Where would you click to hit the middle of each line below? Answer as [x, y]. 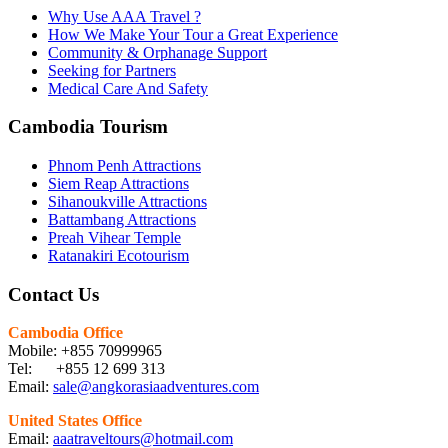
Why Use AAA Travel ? [124, 16]
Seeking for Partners [112, 70]
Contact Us [53, 294]
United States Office [75, 421]
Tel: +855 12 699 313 [86, 369]
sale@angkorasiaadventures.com [156, 387]
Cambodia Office [65, 333]
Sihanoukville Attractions [127, 201]
